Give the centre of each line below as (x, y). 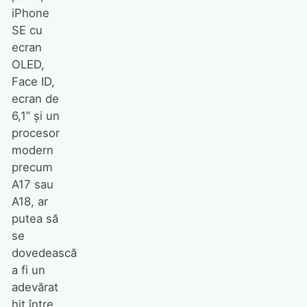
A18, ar (29, 201)
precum (32, 167)
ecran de (35, 98)
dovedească (44, 253)
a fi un (28, 270)
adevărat (35, 287)
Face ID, (33, 81)
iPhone (30, 13)
